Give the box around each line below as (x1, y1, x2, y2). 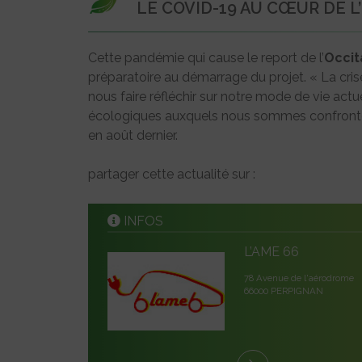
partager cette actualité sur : (88, 166, 255, 183)
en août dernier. (88, 128, 178, 144)
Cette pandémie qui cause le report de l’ (88, 50, 324, 66)
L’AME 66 (243, 244, 299, 260)
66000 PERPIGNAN (243, 285, 323, 297)
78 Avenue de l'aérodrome (243, 272, 354, 284)
